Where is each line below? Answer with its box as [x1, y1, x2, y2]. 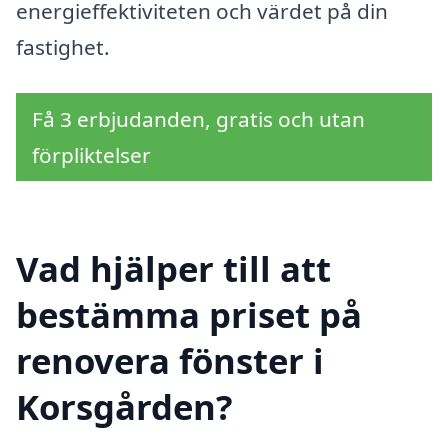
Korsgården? [16, 382, 233, 430]
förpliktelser [32, 140, 151, 169]
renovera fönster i [16, 336, 324, 384]
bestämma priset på [16, 290, 362, 338]
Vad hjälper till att [16, 244, 331, 292]
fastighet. [16, 33, 110, 62]
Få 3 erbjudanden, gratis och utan [32, 104, 365, 133]
